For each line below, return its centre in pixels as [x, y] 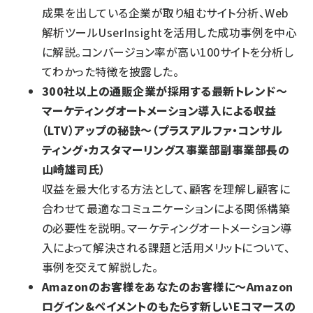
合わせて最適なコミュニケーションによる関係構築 [166, 208]
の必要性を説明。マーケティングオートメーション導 [167, 227]
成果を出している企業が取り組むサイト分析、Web [166, 12]
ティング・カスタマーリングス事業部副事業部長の [166, 149]
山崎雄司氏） [74, 169]
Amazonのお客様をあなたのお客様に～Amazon [168, 286]
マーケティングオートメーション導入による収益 [159, 110]
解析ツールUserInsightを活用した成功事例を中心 [170, 32]
